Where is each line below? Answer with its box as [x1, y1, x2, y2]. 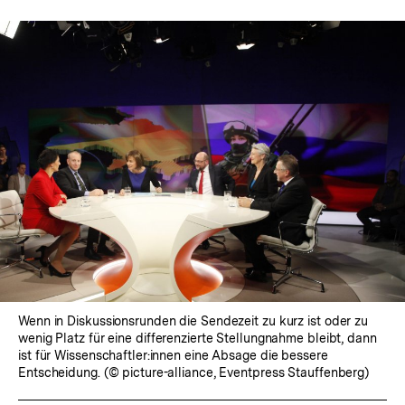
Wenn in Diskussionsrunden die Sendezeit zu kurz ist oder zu [18, 314, 369, 329]
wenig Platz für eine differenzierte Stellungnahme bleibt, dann [18, 331, 377, 346]
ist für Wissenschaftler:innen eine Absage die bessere [18, 348, 328, 363]
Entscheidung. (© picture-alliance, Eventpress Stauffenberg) [18, 365, 370, 381]
